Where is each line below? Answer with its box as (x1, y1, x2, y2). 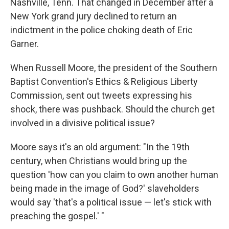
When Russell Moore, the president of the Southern (10, 62, 217, 73)
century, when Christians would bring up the (10, 155, 187, 166)
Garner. (10, 38, 39, 49)
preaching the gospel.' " (10, 211, 104, 221)
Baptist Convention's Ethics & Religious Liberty (10, 76, 198, 87)
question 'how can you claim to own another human (10, 169, 218, 180)
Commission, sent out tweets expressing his (10, 90, 192, 101)
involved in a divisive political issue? (10, 118, 155, 128)
